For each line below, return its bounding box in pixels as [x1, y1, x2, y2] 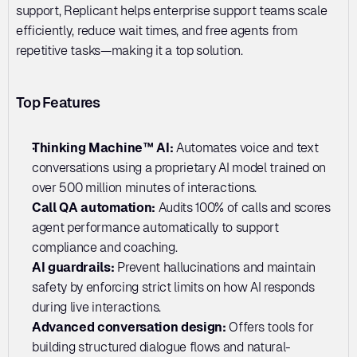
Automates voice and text [175, 139, 319, 155]
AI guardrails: [32, 259, 118, 275]
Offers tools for [229, 319, 314, 335]
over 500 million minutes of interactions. [32, 179, 257, 195]
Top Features [16, 93, 100, 111]
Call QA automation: [32, 199, 155, 215]
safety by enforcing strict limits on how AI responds [32, 279, 315, 295]
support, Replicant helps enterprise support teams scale [16, 2, 328, 18]
